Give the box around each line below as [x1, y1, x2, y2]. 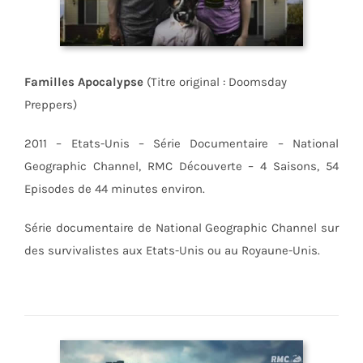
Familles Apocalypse [23, 74, 143, 89]
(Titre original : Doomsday [143, 74, 287, 89]
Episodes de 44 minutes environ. [23, 181, 205, 196]
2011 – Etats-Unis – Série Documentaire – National [23, 135, 340, 151]
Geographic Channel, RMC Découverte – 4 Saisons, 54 [23, 158, 340, 173]
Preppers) [23, 96, 77, 112]
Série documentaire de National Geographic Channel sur [23, 220, 340, 235]
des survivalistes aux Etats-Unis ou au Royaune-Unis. [23, 242, 320, 258]
